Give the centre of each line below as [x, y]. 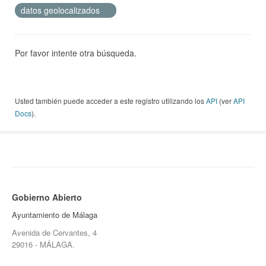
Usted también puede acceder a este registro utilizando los [110, 101]
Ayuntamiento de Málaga [55, 215]
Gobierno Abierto [47, 197]
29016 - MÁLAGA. [43, 245]
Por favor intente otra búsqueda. [76, 53]
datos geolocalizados [61, 10]
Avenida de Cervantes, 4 [54, 233]
